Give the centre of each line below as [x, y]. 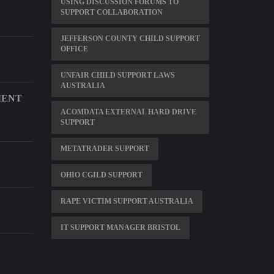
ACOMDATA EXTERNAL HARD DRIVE [128, 112]
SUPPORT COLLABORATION [111, 12]
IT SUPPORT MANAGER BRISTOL [120, 228]
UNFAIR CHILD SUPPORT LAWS [117, 75]
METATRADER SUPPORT [105, 149]
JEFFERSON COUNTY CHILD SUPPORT [130, 39]
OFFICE [74, 49]
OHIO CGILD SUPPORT [101, 175]
